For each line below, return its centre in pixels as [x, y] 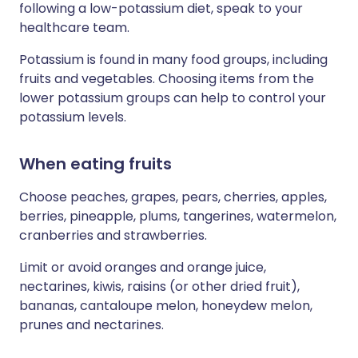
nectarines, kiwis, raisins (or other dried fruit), [159, 286]
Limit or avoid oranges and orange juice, [143, 267]
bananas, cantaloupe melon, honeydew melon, [166, 306]
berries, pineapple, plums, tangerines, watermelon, [178, 216]
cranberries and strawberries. [113, 235]
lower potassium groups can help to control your [173, 98]
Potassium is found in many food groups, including [173, 60]
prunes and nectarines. [91, 325]
